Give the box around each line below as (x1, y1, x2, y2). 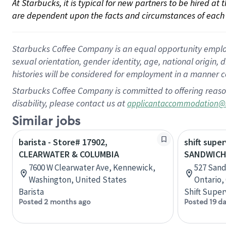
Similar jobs (12, 114, 80, 129)
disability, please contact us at (12, 97, 127, 109)
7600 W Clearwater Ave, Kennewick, (29, 162, 155, 173)
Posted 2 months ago (19, 197, 91, 206)
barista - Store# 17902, (19, 136, 107, 148)
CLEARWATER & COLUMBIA (19, 148, 119, 160)
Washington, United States (29, 174, 127, 185)
